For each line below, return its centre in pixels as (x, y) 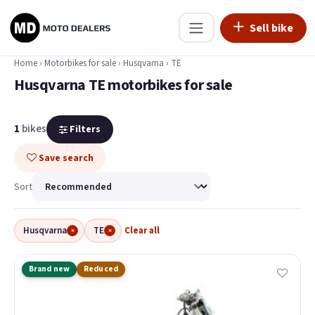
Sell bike (272, 28)
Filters (84, 129)
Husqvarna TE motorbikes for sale (123, 85)
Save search (65, 158)
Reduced (101, 269)
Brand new (50, 269)
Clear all (142, 231)
